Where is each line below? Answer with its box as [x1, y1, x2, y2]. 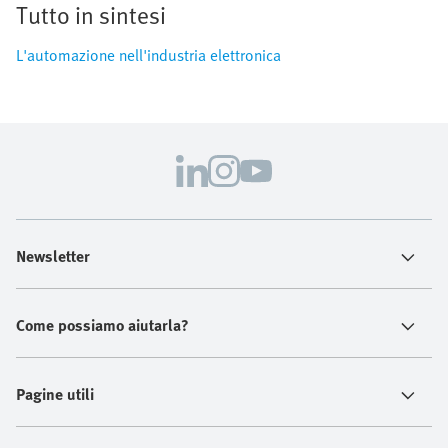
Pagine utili [16, 382, 94, 407]
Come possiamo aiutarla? [16, 313, 189, 338]
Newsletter [16, 244, 90, 269]
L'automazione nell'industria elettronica [16, 43, 281, 68]
